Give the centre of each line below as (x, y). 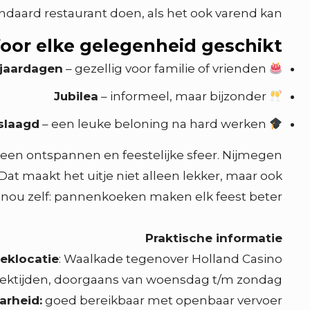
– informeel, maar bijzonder (182, 96)
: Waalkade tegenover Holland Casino (171, 259)
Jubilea (76, 96)
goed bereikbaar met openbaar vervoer (163, 300)
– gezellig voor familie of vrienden (164, 69)
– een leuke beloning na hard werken (153, 124)
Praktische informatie (214, 238)
